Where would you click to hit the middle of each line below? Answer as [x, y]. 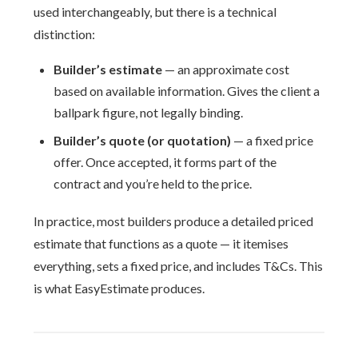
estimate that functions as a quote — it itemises [161, 243]
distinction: [65, 34]
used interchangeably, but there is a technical [155, 12]
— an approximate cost [226, 69]
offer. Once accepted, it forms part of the [165, 162]
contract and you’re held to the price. [153, 183]
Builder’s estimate [108, 69]
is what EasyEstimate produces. [119, 288]
